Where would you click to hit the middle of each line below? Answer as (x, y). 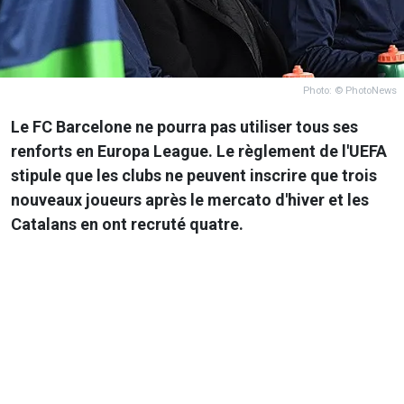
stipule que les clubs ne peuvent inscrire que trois (194, 175)
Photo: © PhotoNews (350, 90)
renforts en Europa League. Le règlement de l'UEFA (199, 151)
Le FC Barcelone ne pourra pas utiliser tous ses (184, 126)
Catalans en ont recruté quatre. (127, 224)
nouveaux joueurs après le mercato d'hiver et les (190, 199)
